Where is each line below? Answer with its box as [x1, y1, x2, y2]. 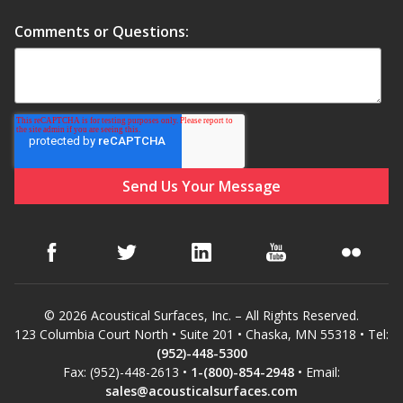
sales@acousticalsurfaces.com [105, 382, 298, 400]
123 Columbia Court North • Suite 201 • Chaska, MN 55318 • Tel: [14, 326, 389, 344]
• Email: [294, 363, 340, 381]
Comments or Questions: [14, 21, 189, 41]
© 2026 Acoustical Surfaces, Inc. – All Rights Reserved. [44, 307, 359, 325]
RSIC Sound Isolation [13, 83, 135, 100]
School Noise [13, 225, 91, 242]
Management [13, 246, 92, 264]
